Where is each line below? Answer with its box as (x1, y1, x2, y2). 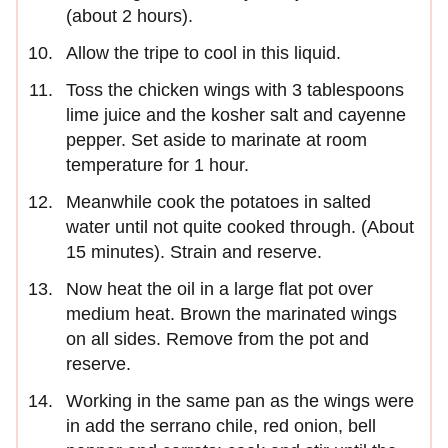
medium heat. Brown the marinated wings (66, 304, 397, 325)
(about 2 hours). (66, 6, 193, 27)
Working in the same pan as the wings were (66, 391, 414, 412)
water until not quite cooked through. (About (66, 217, 414, 238)
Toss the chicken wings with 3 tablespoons (66, 80, 404, 101)
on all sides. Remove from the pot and (66, 329, 369, 350)
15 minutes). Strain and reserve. (66, 242, 322, 263)
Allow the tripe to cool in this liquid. (66, 43, 341, 64)
